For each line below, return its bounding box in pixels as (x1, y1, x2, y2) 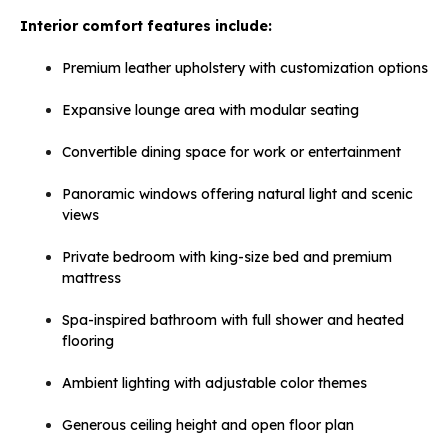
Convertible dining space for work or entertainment (62, 142, 401, 161)
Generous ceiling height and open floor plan (62, 415, 354, 434)
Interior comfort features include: (20, 16, 272, 35)
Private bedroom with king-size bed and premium (62, 247, 392, 266)
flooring (62, 331, 114, 350)
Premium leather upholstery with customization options (62, 58, 428, 77)
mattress (62, 268, 121, 287)
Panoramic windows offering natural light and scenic (62, 184, 413, 203)
